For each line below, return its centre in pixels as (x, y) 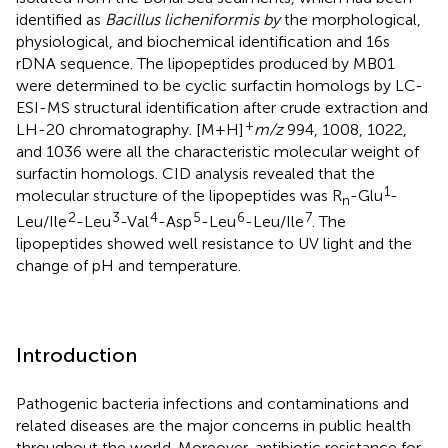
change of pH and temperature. (128, 265)
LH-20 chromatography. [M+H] (130, 129)
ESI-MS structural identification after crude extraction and (222, 107)
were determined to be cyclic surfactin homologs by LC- (219, 85)
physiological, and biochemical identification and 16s (203, 41)
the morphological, (350, 19)
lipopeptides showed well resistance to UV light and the (214, 243)
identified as (60, 19)
